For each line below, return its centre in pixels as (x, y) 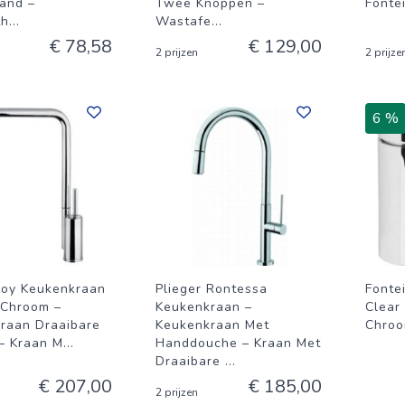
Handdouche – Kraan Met (238, 343)
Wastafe (184, 21)
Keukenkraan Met (212, 325)
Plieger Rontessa (212, 289)
